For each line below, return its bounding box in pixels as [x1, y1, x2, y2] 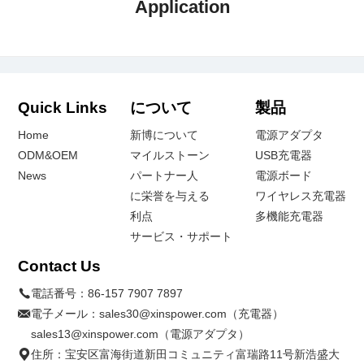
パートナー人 [130, 168, 198, 182]
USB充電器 [254, 148, 312, 162]
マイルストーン [130, 148, 210, 162]
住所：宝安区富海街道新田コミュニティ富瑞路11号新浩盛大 [31, 347, 340, 361]
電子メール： [31, 306, 100, 320]
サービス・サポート [130, 229, 232, 243]
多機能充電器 [254, 209, 323, 223]
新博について [130, 128, 198, 141]
